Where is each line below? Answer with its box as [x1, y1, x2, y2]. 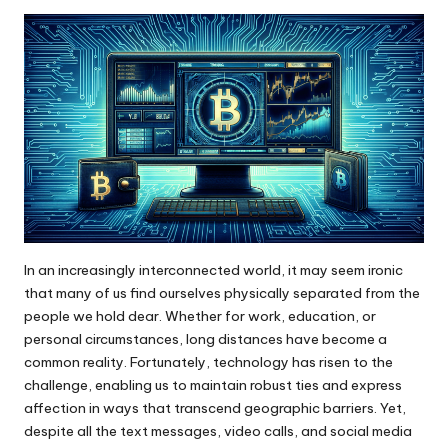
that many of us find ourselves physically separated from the [24, 283, 420, 302]
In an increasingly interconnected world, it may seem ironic [24, 260, 403, 279]
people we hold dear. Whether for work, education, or [24, 306, 376, 325]
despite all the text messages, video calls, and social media [24, 421, 412, 440]
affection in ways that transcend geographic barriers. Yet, [24, 398, 406, 417]
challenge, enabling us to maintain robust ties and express [24, 375, 402, 394]
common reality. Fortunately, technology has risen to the [24, 352, 393, 371]
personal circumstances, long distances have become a [24, 329, 387, 348]
